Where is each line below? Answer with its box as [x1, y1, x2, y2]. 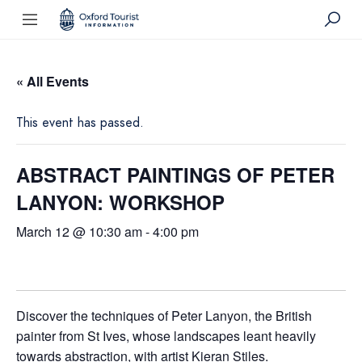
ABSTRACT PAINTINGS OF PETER [16, 160, 335, 188]
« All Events [16, 71, 89, 90]
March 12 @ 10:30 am [16, 221, 142, 241]
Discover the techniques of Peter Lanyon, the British [16, 305, 312, 325]
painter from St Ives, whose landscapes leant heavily [16, 326, 316, 345]
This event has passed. [16, 113, 144, 132]
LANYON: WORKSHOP [16, 187, 225, 216]
